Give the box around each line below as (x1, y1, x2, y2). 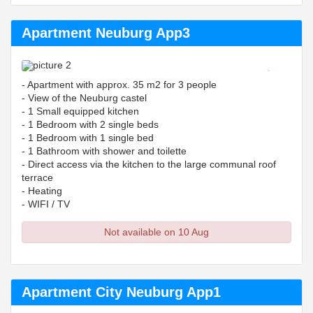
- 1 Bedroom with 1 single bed (22, 132, 154, 143)
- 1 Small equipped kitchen (22, 105, 150, 117)
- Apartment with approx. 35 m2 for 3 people (22, 79, 217, 90)
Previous (41, 61, 95, 77)
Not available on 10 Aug (104, 226, 209, 238)
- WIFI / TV (22, 198, 70, 210)
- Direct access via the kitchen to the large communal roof (22, 159, 276, 170)
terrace (22, 172, 61, 183)
